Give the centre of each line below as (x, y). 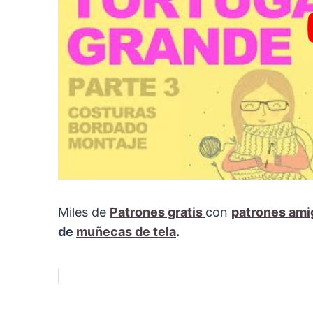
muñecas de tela (126, 231)
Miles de (84, 212)
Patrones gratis (158, 212)
